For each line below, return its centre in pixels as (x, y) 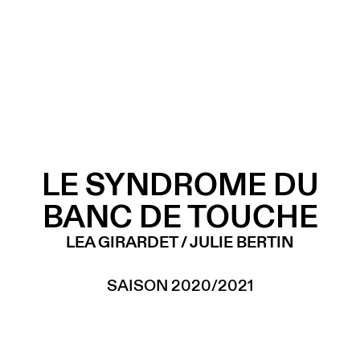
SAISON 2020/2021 (180, 285)
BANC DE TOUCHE (180, 216)
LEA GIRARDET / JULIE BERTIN (180, 241)
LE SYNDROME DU (180, 184)
